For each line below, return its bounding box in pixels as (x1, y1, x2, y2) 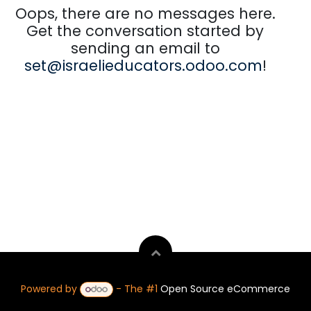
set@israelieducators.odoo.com (24, 56, 262, 76)
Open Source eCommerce (160, 282, 291, 296)
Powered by (20, 282, 80, 296)
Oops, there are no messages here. (15, 3, 276, 24)
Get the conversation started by (26, 21, 264, 41)
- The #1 (113, 282, 161, 296)
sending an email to (70, 38, 220, 58)
